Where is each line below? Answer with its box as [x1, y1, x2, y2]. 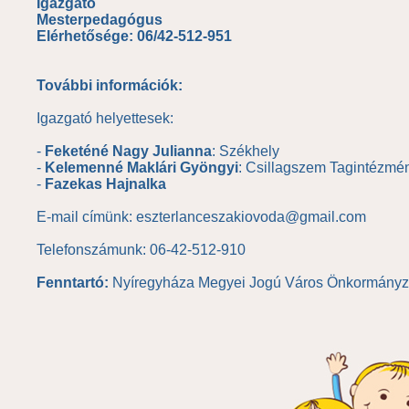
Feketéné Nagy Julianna [45, 143, 212, 159]
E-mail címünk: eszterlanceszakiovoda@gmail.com [37, 209, 366, 225]
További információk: [37, 78, 183, 93]
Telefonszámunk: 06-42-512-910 [37, 242, 246, 257]
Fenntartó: [37, 275, 109, 290]
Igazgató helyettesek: [37, 110, 173, 126]
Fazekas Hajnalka [45, 176, 166, 192]
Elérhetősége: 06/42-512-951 [37, 28, 232, 44]
